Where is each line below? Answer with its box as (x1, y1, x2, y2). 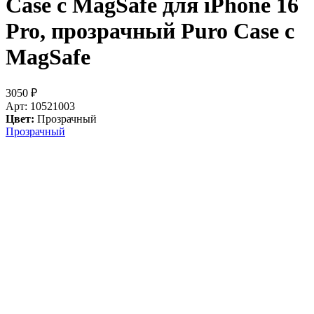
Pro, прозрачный (6, 18, 181, 43)
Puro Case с (181, 18, 294, 43)
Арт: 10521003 (6, 100, 75, 113)
